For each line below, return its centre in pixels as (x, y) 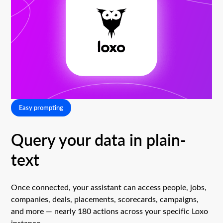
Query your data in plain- (99, 139)
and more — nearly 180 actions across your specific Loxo (110, 211)
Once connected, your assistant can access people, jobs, (109, 187)
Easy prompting (41, 107)
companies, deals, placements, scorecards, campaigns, (105, 199)
